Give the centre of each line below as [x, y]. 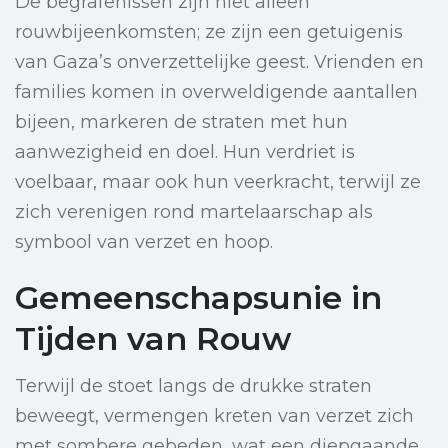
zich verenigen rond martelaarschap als [194, 212]
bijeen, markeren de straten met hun [181, 122]
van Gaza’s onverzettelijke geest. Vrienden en [219, 62]
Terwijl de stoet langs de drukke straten [193, 386]
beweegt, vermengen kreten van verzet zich [214, 416]
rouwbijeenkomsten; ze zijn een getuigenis [209, 32]
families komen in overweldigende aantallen [216, 92]
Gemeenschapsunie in [198, 298]
